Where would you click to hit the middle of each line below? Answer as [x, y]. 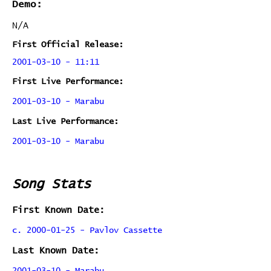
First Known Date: [58, 210]
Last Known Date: [56, 251]
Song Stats [51, 184]
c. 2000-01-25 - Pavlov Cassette [87, 230]
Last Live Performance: [65, 122]
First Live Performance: [68, 82]
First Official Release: [68, 45]
